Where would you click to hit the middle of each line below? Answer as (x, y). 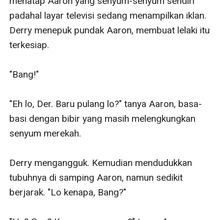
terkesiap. (29, 45)
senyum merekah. (45, 133)
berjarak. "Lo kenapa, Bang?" (68, 192)
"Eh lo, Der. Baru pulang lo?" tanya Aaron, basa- (106, 104)
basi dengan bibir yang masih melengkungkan (103, 118)
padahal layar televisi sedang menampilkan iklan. (108, 15)
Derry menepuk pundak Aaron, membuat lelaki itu (110, 30)
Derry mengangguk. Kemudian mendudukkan (101, 163)
